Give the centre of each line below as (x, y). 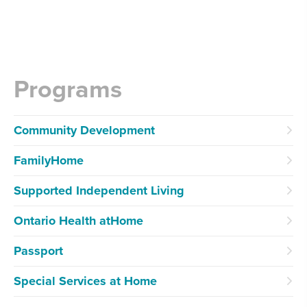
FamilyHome (49, 160)
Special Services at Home (85, 281)
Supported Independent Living (99, 190)
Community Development (84, 130)
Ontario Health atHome (78, 220)
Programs (68, 89)
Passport (38, 250)
